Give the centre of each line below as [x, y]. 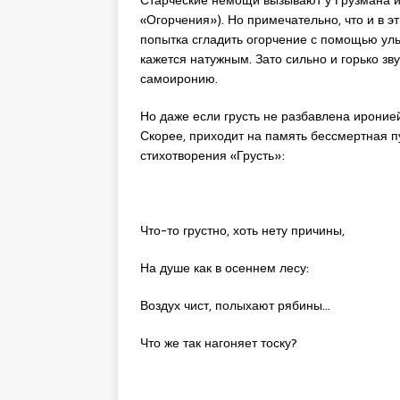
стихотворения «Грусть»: [212, 155]
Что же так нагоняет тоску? [219, 342]
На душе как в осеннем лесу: [225, 267]
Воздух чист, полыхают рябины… [235, 305]
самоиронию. [179, 78]
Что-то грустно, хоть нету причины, [242, 230]
